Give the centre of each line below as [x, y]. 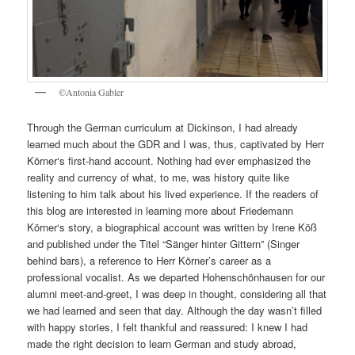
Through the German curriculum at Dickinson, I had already [163, 128]
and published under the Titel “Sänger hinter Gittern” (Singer [164, 244]
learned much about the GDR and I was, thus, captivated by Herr [176, 144]
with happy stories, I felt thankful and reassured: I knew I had [168, 327]
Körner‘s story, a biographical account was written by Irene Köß [172, 227]
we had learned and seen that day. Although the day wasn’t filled [175, 311]
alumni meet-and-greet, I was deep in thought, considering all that [177, 294]
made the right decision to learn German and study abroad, [164, 344]
